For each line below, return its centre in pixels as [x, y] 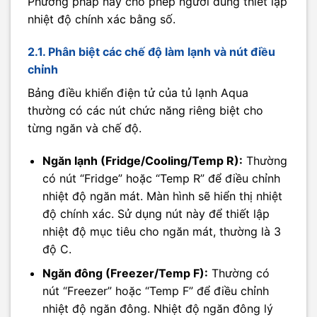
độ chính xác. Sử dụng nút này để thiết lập [156, 213]
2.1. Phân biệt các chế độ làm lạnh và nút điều [151, 52]
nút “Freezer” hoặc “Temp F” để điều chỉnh [155, 291]
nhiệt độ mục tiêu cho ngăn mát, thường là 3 [161, 231]
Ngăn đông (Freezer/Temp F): [125, 273]
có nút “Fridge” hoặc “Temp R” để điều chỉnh [161, 178]
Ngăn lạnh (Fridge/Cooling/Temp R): [142, 160]
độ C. [57, 249]
